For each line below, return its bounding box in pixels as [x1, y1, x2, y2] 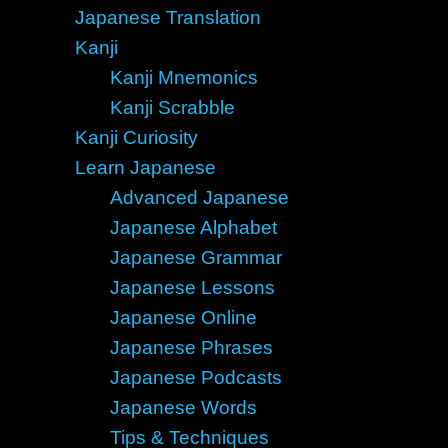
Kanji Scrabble [109, 97, 235, 118]
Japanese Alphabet [109, 217, 277, 238]
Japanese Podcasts [109, 367, 282, 388]
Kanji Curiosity [74, 127, 198, 148]
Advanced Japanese [109, 187, 289, 208]
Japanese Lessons [109, 277, 275, 298]
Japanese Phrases [109, 337, 273, 358]
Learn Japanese [74, 157, 216, 178]
